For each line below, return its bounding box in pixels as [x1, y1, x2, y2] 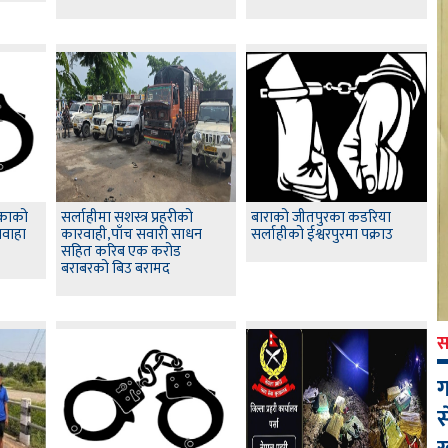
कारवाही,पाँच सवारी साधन [60, 222, 202, 248]
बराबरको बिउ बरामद [60, 256, 170, 282]
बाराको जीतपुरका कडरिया [251, 205, 392, 231]
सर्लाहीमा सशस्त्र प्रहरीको [60, 205, 193, 231]
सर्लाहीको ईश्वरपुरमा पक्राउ [251, 222, 394, 248]
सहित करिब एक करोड [60, 239, 181, 265]
